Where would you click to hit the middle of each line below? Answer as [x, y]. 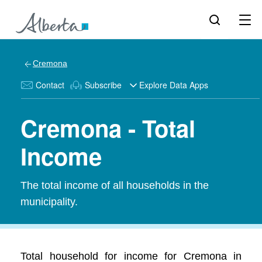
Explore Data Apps [174, 85]
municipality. [49, 202]
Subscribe [103, 85]
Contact [50, 85]
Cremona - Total [108, 128]
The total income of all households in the [115, 185]
